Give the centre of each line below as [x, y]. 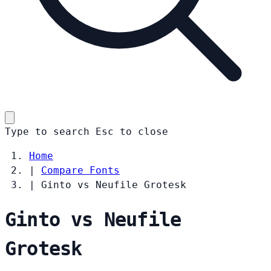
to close [144, 131]
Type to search [47, 131]
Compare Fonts [80, 170]
